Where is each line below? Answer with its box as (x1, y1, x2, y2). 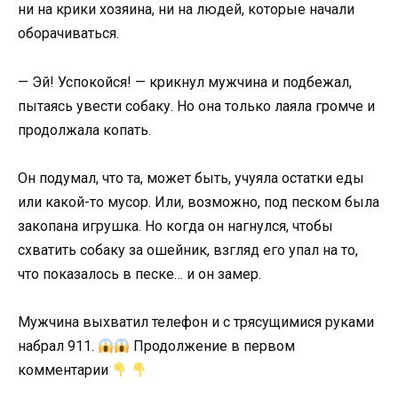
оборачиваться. (18, 25, 119, 43)
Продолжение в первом (130, 338, 296, 355)
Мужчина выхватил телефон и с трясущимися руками (18, 314, 374, 331)
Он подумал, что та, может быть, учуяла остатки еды (18, 169, 364, 187)
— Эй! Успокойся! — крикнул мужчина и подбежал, (18, 73, 352, 91)
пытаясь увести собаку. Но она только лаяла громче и (18, 97, 375, 115)
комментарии (18, 362, 112, 379)
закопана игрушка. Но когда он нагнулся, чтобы (18, 217, 333, 235)
